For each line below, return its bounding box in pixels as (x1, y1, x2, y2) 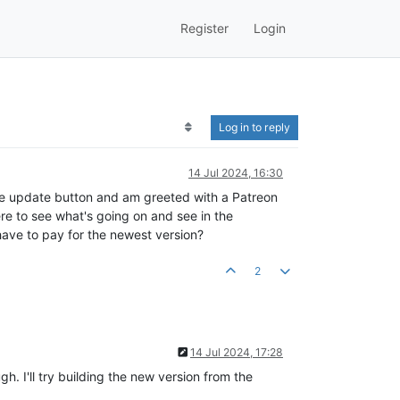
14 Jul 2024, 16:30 (188, 165, 283, 179)
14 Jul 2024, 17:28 (190, 345, 283, 359)
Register (180, 21, 229, 37)
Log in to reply (219, 120, 290, 134)
